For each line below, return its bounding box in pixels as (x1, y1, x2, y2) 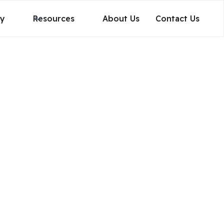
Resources (33, 13, 74, 23)
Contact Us (155, 13, 199, 23)
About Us (102, 13, 139, 23)
